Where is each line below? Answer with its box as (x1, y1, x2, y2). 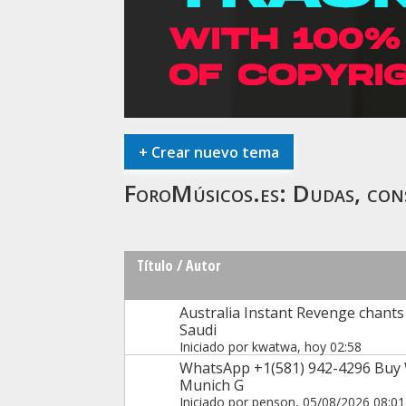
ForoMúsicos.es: (123, 177, 293, 209)
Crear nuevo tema (147, 142, 279, 162)
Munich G (179, 374, 244, 395)
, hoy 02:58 (296, 337, 362, 355)
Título (136, 255, 173, 275)
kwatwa (251, 337, 297, 355)
